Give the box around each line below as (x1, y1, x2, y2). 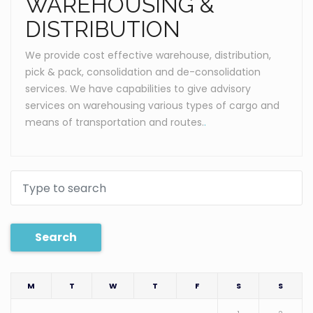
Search (35, 229, 77, 245)
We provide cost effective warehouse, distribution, (25, 48, 271, 62)
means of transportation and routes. (25, 115, 204, 129)
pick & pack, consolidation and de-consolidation (25, 65, 261, 79)
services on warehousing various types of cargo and (25, 99, 279, 112)
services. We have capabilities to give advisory (25, 82, 251, 96)
